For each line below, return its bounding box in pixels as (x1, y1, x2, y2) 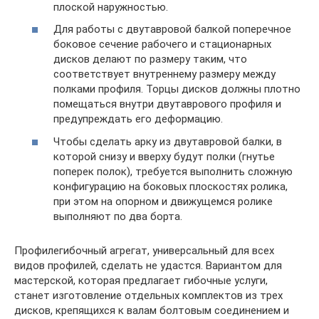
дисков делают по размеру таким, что (53, 53, 247, 66)
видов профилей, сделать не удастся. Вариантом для (14, 258, 282, 272)
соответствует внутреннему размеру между (53, 68, 276, 81)
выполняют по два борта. (53, 209, 182, 223)
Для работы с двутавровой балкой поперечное (53, 23, 291, 36)
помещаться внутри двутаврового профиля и (53, 98, 281, 111)
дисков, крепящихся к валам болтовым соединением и (14, 303, 289, 317)
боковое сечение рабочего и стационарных (53, 38, 271, 51)
